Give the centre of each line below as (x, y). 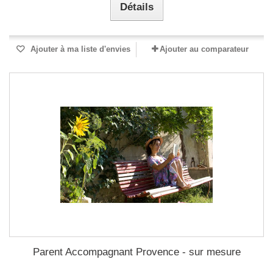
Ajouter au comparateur (204, 49)
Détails (136, 7)
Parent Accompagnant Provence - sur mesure (136, 252)
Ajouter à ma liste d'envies (79, 49)
